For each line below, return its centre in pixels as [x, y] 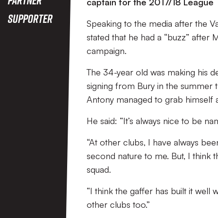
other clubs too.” [118, 204]
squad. [99, 169]
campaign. [107, 51]
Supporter [30, 18]
